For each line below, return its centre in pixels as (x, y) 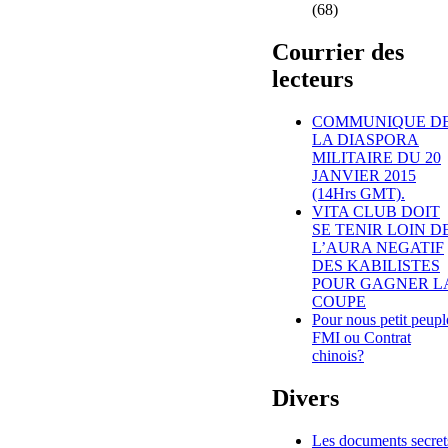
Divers (305, 397)
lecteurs (312, 78)
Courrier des (338, 51)
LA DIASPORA (365, 139)
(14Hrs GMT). (358, 193)
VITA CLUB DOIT (376, 211)
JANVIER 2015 (364, 175)
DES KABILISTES (376, 265)
